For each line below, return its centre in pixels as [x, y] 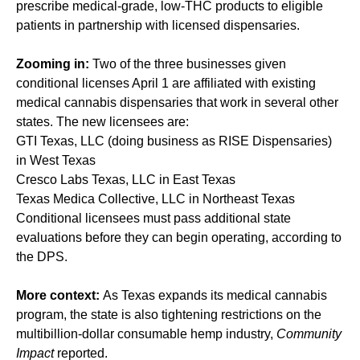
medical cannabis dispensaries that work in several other [177, 103]
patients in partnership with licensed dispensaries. [158, 26]
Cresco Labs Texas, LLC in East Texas [126, 180]
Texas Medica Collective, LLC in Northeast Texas [155, 199]
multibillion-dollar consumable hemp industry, [146, 334]
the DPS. [42, 257]
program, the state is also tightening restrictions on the [169, 315]
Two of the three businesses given [189, 64]
